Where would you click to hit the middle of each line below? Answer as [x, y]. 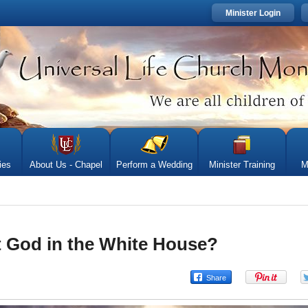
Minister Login [253, 13]
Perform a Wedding [154, 165]
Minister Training [242, 165]
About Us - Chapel [66, 165]
